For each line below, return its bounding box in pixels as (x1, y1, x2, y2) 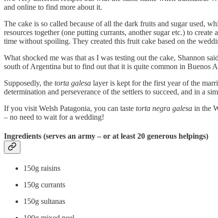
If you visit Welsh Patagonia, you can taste (4, 104, 136, 112)
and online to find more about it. (4, 2, 102, 11)
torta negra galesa (136, 104, 192, 112)
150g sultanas (23, 197, 65, 206)
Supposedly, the (4, 78, 54, 87)
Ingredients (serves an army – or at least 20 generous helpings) (4, 132, 208, 141)
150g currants (23, 181, 65, 189)
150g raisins (23, 164, 60, 173)
